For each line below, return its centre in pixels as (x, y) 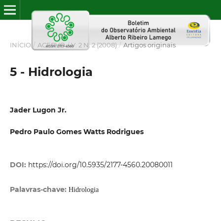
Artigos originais (149, 45)
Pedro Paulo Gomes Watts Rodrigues (76, 132)
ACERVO (51, 45)
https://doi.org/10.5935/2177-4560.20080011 (100, 165)
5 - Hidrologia (51, 72)
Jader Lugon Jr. (38, 110)
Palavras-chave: (39, 190)
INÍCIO (20, 45)
